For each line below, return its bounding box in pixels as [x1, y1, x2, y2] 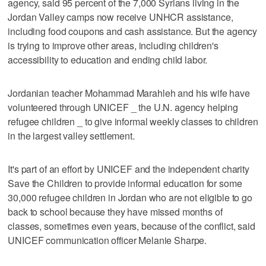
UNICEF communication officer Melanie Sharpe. [8, 233, 207, 247]
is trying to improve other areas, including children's [8, 38, 218, 52]
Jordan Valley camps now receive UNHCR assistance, [8, 9, 233, 24]
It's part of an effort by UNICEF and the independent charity [8, 161, 249, 176]
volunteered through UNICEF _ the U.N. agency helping [8, 100, 239, 114]
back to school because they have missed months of [8, 204, 223, 218]
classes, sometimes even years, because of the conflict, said [8, 218, 255, 233]
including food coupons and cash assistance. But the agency [8, 24, 258, 38]
